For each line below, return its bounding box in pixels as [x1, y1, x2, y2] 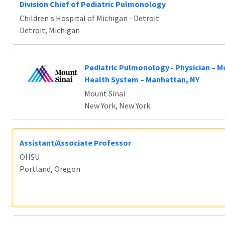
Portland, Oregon [20, 164, 80, 174]
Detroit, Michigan [20, 25, 80, 35]
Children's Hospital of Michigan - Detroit [20, 13, 159, 23]
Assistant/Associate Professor [20, 138, 131, 148]
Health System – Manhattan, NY [84, 74, 199, 84]
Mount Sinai [84, 88, 125, 98]
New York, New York [84, 100, 150, 110]
